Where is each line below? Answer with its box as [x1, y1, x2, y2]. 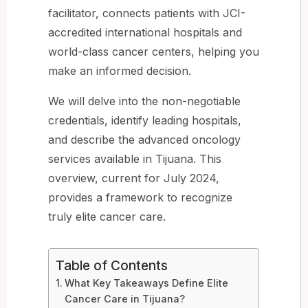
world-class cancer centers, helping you [48, 44, 259, 58]
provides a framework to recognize [48, 190, 232, 204]
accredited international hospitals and [48, 25, 242, 39]
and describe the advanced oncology [48, 132, 241, 146]
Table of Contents [56, 257, 168, 274]
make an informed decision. [48, 63, 191, 78]
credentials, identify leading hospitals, [48, 113, 241, 127]
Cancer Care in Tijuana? [64, 292, 185, 305]
